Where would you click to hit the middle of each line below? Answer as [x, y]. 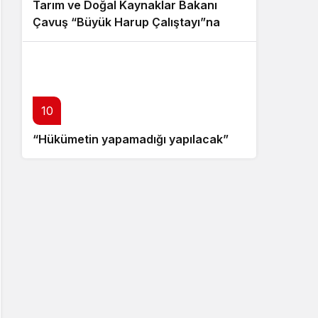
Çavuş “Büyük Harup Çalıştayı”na [126, 22]
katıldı [49, 39]
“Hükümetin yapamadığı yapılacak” [131, 139]
